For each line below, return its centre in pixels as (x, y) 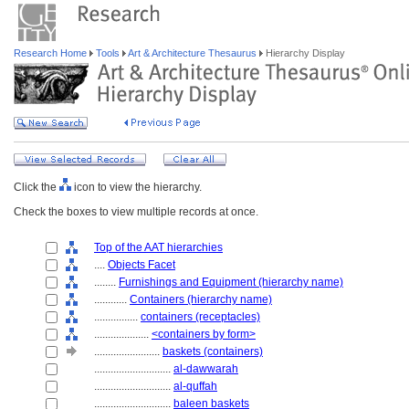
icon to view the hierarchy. (136, 187)
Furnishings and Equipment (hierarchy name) (231, 282)
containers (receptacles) (200, 317)
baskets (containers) (213, 351)
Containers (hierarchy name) (201, 299)
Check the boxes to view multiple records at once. (136, 212)
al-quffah (195, 386)
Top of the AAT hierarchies (158, 247)
